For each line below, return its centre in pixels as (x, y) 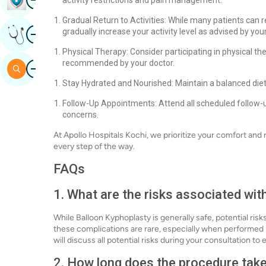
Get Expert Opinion (67, 34)
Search (42, 69)
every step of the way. (94, 146)
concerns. (80, 115)
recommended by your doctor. (118, 63)
